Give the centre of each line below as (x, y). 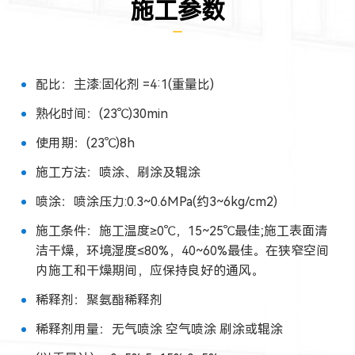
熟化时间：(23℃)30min (101, 113)
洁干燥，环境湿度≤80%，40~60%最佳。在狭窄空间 (182, 250)
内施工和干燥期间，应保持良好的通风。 (149, 270)
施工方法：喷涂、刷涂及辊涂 (118, 172)
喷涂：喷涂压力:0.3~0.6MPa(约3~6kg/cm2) (156, 201)
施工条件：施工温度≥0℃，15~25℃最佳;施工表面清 (181, 231)
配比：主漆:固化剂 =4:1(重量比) (124, 84)
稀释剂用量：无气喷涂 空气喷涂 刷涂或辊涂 (159, 329)
